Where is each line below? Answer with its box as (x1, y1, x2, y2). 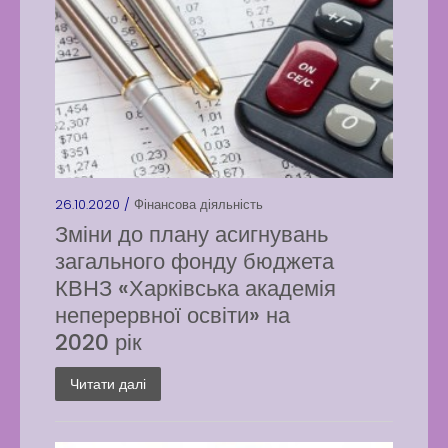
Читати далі (70, 374, 146, 394)
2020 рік (55, 327, 142, 358)
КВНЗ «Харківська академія (55, 273, 336, 304)
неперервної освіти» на (55, 300, 290, 331)
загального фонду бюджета (55, 246, 334, 277)
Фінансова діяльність (134, 195, 263, 214)
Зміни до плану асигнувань (55, 219, 328, 250)
